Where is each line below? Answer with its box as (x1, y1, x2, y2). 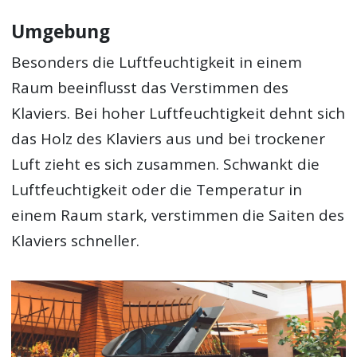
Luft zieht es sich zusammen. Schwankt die (11, 154, 320, 175)
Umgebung (11, 18, 111, 44)
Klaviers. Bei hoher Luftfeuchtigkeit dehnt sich (11, 103, 346, 124)
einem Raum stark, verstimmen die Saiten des (11, 205, 345, 226)
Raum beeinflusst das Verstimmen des (11, 77, 289, 99)
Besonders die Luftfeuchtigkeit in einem (11, 52, 303, 73)
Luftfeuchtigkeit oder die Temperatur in (11, 179, 303, 201)
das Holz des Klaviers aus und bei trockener (11, 128, 326, 150)
